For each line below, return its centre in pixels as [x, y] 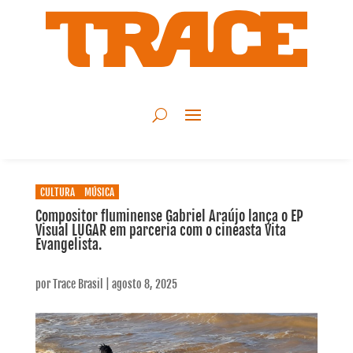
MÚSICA [99, 193]
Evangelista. [68, 245]
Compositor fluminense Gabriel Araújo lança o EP [169, 216]
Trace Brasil [78, 284]
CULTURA [57, 193]
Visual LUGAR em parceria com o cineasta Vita [160, 230]
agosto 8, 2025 [144, 284]
